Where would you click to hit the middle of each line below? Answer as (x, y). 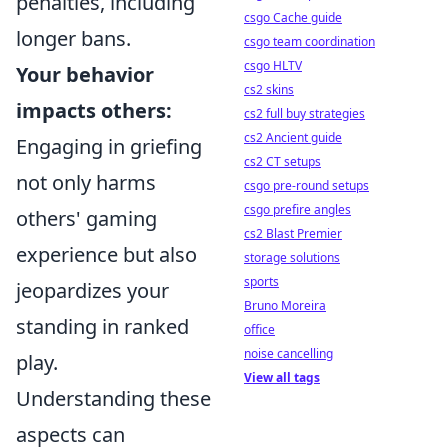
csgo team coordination (309, 41)
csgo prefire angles (297, 209)
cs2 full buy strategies (304, 113)
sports (261, 281)
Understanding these (113, 398)
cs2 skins (269, 89)
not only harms (86, 182)
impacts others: (94, 110)
